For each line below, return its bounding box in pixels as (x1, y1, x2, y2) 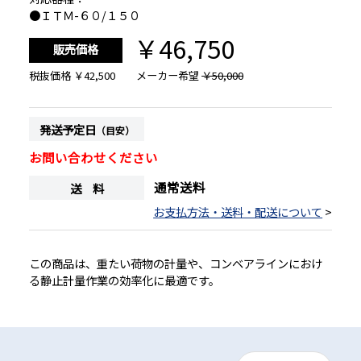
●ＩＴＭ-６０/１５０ (28, 6, 140, 23)
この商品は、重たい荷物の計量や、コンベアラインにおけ (28, 255, 322, 272)
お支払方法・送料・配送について (153, 203, 323, 221)
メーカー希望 (136, 67, 202, 83)
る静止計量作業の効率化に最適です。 (28, 272, 220, 289)
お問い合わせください (28, 148, 158, 167)
